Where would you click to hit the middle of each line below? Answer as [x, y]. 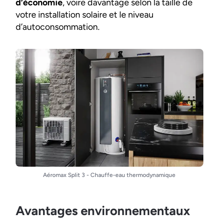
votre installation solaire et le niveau [85, 14]
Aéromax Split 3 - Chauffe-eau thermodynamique [109, 175]
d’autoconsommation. [58, 27]
